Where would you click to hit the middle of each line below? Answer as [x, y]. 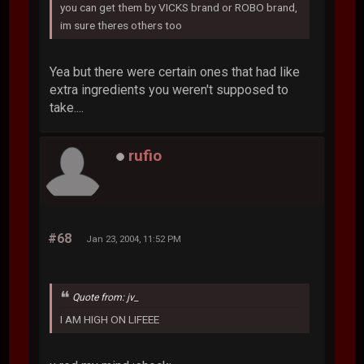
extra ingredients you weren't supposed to [169, 90]
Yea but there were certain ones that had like [175, 72]
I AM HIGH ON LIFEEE [110, 319]
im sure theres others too [121, 26]
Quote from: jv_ [106, 298]
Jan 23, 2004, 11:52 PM [134, 239]
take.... [67, 108]
